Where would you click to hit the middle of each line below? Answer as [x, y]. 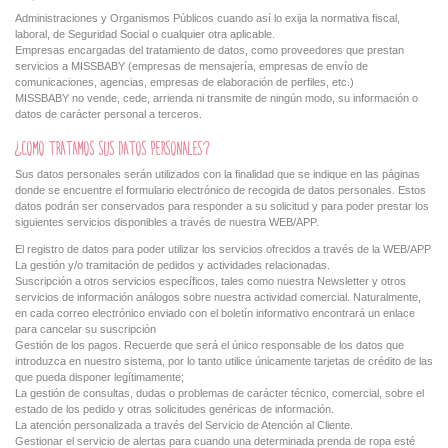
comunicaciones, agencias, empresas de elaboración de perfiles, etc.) [184, 81]
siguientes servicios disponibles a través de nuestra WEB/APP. [167, 222]
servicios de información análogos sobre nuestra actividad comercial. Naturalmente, [218, 297]
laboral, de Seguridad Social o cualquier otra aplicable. [145, 33]
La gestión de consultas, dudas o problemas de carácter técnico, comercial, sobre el [219, 393]
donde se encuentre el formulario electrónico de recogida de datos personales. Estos [220, 190]
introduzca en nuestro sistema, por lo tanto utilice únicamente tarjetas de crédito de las [224, 361]
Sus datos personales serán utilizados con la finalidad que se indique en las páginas [217, 174]
